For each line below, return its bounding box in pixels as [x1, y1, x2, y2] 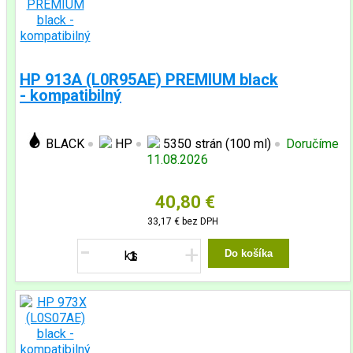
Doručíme [286, 136, 339, 151]
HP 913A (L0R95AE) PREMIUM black [20, 70, 278, 89]
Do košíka [224, 247, 273, 259]
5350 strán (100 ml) [160, 136, 271, 151]
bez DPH [180, 216, 218, 227]
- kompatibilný [20, 86, 121, 105]
